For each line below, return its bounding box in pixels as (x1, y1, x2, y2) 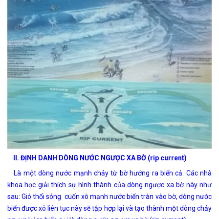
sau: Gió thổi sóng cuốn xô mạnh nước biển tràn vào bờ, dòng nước (7, 192, 212, 200)
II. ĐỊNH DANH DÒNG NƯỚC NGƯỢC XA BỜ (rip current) (7, 153, 187, 162)
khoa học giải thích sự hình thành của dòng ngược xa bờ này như (7, 180, 212, 189)
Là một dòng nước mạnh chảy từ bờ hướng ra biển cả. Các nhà (7, 169, 212, 177)
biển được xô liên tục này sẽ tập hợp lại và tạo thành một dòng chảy (7, 204, 212, 212)
